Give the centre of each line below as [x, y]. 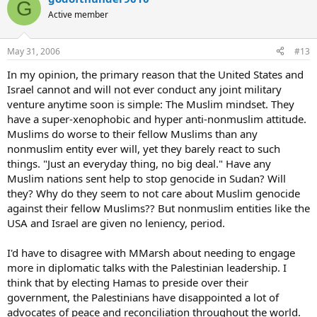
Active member [78, 15]
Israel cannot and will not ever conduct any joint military [144, 89]
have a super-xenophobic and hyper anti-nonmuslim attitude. [157, 119]
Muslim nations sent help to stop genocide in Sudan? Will [146, 178]
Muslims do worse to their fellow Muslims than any [132, 133]
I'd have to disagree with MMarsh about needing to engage [151, 252]
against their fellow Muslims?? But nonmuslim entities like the [158, 208]
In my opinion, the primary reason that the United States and [155, 74]
